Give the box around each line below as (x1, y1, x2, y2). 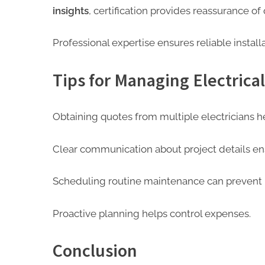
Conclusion (53, 239, 137, 262)
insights (53, 4, 89, 17)
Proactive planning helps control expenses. (53, 207, 251, 219)
